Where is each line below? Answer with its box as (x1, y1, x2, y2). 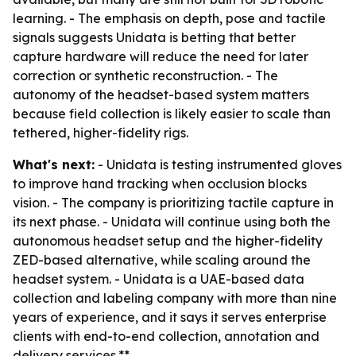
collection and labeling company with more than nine (13, 290, 337, 306)
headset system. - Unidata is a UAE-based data (13, 271, 304, 287)
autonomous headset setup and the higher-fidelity (13, 233, 323, 249)
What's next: (13, 157, 95, 172)
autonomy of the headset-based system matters (13, 87, 309, 103)
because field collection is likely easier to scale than (13, 106, 331, 122)
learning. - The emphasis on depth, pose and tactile (13, 10, 326, 26)
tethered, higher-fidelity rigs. (13, 125, 188, 141)
